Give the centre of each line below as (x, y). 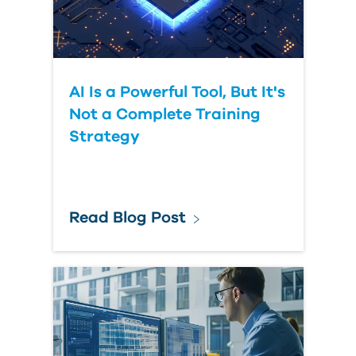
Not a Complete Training (164, 114)
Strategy (104, 137)
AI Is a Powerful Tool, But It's (177, 92)
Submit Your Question (135, 23)
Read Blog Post (127, 218)
